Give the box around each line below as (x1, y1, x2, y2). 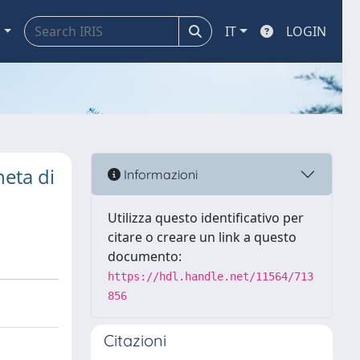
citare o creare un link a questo (108, 228, 297, 246)
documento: (108, 247, 182, 265)
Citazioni (104, 330, 166, 350)
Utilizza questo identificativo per (108, 209, 304, 227)
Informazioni (121, 166, 198, 182)
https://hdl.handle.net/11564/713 (108, 270, 313, 283)
